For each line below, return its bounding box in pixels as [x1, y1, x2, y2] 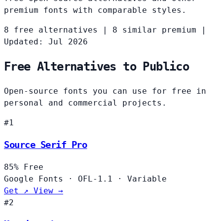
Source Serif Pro [4, 139, 87, 150]
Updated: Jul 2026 [4, 37, 88, 47]
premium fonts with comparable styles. [4, 5, 186, 15]
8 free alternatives [4, 25, 98, 35]
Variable [127, 174, 167, 184]
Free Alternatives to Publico [4, 60, 189, 74]
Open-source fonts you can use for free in [4, 86, 206, 96]
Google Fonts [4, 174, 68, 184]
